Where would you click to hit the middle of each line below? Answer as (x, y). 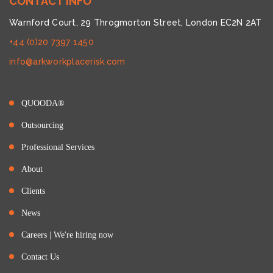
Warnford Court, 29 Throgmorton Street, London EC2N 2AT (136, 23)
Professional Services (58, 147)
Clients (33, 191)
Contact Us (40, 257)
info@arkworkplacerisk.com (67, 62)
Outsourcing (42, 125)
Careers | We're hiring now (67, 235)
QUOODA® (43, 103)
